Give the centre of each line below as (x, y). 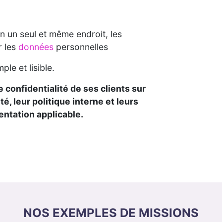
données (36, 47)
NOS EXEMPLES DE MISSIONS (111, 213)
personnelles (81, 47)
